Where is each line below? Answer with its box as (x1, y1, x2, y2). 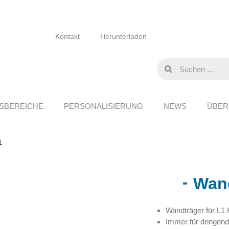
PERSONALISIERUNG (64, 101, 144, 110)
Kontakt (55, 32, 80, 41)
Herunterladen (100, 32, 147, 41)
